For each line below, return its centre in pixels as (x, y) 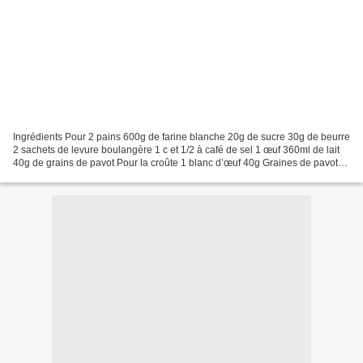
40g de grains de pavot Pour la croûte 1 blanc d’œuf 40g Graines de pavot (175, 162)
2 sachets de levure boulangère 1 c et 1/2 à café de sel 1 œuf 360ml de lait (176, 149)
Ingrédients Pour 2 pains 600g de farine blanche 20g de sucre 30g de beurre (181, 137)
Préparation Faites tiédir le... (75, 175)
